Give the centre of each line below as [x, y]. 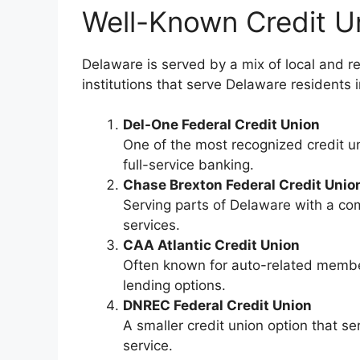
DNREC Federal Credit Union [217, 306]
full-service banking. [188, 165]
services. [151, 225]
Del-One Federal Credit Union [221, 125]
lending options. [174, 286]
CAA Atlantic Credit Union [211, 245]
